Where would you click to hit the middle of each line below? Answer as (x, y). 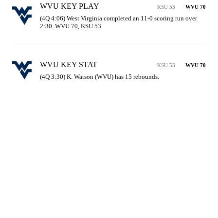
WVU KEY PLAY (70, 6)
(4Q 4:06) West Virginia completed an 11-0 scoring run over (118, 18)
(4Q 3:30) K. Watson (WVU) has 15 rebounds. (100, 76)
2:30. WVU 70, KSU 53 (71, 26)
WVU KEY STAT (69, 64)
